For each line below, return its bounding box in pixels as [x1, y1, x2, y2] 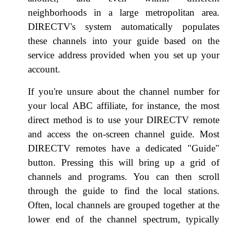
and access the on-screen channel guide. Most [28, 128, 219, 139]
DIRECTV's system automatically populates [28, 21, 219, 32]
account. [28, 63, 60, 74]
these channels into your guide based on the [28, 35, 219, 46]
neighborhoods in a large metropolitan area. [28, 7, 219, 18]
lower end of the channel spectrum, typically [28, 213, 219, 224]
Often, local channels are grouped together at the [28, 199, 219, 210]
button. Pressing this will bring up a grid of [28, 157, 219, 168]
